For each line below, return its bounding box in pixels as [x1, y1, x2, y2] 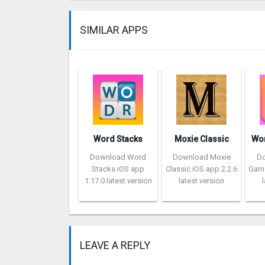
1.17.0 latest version [84, 176, 152, 186]
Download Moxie [172, 153, 231, 162]
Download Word [90, 153, 147, 162]
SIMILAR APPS [80, 24, 148, 37]
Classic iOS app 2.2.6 [166, 164, 238, 174]
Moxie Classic [174, 134, 229, 144]
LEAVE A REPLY [80, 239, 150, 252]
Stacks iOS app [92, 164, 145, 174]
